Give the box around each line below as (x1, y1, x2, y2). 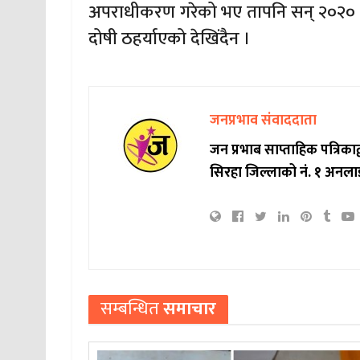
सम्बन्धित (100, 293, 160, 324)
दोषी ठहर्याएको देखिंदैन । (88, 24, 252, 55)
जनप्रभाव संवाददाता (210, 108, 317, 133)
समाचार (159, 293, 217, 324)
